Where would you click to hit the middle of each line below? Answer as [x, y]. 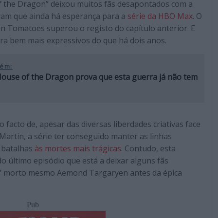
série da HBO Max [160, 16]
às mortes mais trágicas [78, 148]
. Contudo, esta [148, 148]
